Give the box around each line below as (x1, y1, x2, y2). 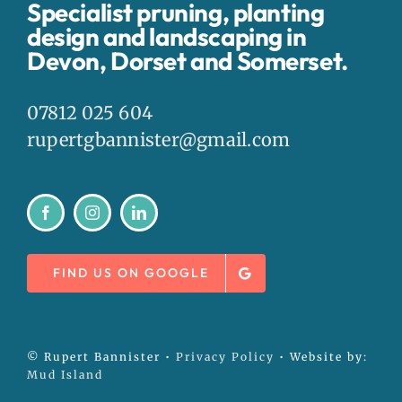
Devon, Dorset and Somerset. (26, 45, 348, 77)
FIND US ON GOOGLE (52, 265, 209, 282)
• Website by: (274, 350, 368, 364)
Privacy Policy (175, 350, 275, 364)
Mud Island (26, 368, 103, 382)
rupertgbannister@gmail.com (26, 128, 291, 152)
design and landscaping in (26, 21, 307, 53)
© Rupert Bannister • (26, 350, 176, 364)
